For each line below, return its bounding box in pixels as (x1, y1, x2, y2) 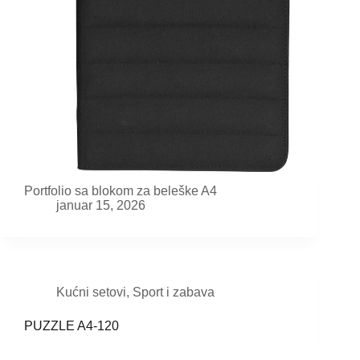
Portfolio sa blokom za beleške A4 (24, 184, 217, 198)
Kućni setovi (56, 285, 126, 300)
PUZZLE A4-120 (24, 319, 119, 333)
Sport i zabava (133, 285, 215, 300)
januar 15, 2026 (56, 198, 145, 213)
